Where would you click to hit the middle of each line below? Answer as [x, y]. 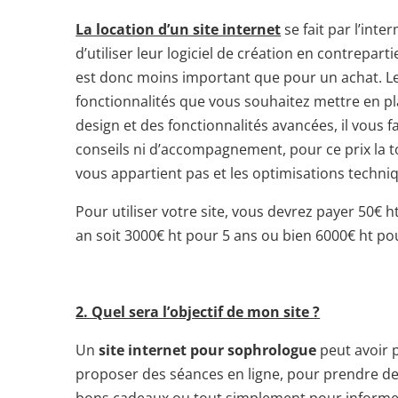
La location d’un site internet [179, 30]
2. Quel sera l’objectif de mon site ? [198, 312]
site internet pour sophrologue [208, 350]
